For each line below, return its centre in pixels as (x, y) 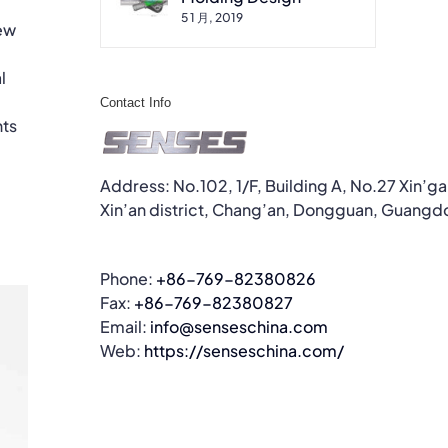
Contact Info (135, 102)
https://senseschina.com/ (244, 351)
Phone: (128, 279)
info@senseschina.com (239, 327)
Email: (125, 327)
